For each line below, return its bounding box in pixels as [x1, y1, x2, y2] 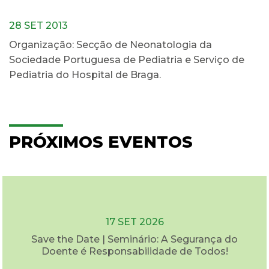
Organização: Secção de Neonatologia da [9, 39, 212, 50]
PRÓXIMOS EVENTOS [9, 132, 193, 152]
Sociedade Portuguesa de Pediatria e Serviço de [9, 54, 244, 65]
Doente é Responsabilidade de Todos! [41, 246, 228, 257]
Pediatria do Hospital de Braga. [9, 69, 161, 80]
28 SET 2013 [9, 20, 68, 31]
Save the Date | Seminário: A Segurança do [31, 234, 238, 245]
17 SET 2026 [105, 216, 164, 228]
